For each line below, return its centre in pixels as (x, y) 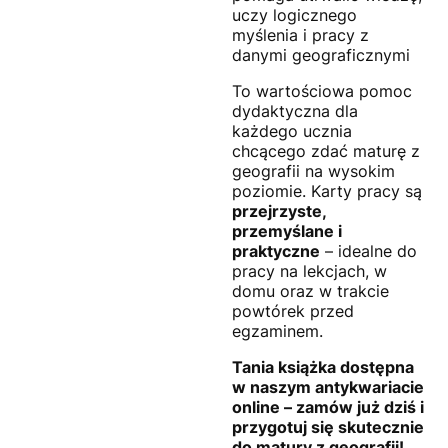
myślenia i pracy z (300, 34)
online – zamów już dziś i (328, 406)
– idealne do (368, 250)
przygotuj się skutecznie (328, 426)
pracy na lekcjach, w (309, 270)
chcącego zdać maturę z (326, 150)
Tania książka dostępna (323, 366)
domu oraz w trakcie (310, 290)
